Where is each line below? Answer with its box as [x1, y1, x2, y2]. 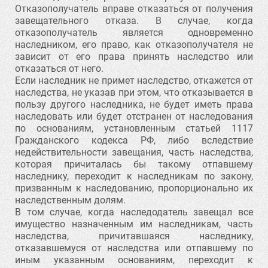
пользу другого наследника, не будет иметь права [15, 99, 253, 110]
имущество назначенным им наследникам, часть [15, 218, 253, 230]
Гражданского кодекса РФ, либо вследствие [15, 135, 253, 146]
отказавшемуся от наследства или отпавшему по [15, 242, 253, 254]
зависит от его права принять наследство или [15, 51, 253, 62]
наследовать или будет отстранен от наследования [15, 111, 253, 122]
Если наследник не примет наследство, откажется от [15, 75, 253, 86]
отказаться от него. [15, 63, 103, 74]
